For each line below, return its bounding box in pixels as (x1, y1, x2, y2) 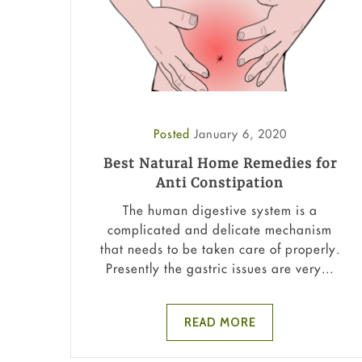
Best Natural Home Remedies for (103, 155, 337, 172)
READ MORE (183, 314, 256, 330)
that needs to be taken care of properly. (99, 240, 340, 257)
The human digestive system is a (122, 201, 318, 218)
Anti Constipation (156, 175, 284, 192)
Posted (153, 126, 194, 142)
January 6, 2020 (193, 126, 287, 142)
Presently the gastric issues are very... (106, 259, 334, 276)
